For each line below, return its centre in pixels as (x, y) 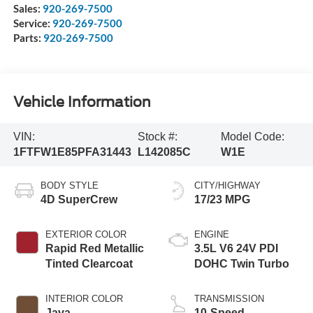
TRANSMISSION (229, 298)
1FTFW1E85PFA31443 (72, 152)
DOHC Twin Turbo (242, 263)
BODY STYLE (69, 185)
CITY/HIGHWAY (227, 185)
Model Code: (253, 136)
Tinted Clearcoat (89, 263)
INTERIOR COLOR (84, 298)
